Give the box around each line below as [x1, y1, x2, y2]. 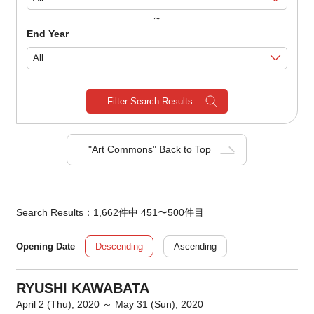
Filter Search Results [107, 96, 193, 107]
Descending [95, 241, 143, 252]
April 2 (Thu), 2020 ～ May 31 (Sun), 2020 [15, 299, 203, 310]
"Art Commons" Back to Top [88, 144, 212, 156]
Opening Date [15, 241, 75, 252]
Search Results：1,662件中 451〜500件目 [15, 207, 204, 219]
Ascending [173, 241, 217, 252]
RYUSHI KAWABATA [15, 280, 149, 296]
